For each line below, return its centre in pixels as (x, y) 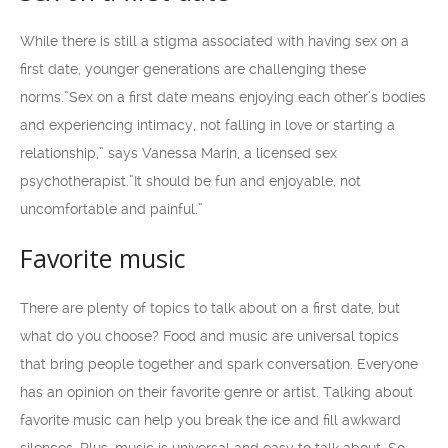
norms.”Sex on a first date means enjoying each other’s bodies (223, 97)
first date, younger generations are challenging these (193, 69)
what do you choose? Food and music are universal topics (209, 336)
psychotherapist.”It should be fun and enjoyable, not (190, 181)
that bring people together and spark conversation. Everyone (219, 364)
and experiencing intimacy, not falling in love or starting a (207, 125)
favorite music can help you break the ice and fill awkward (210, 420)
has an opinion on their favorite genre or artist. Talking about (216, 392)
